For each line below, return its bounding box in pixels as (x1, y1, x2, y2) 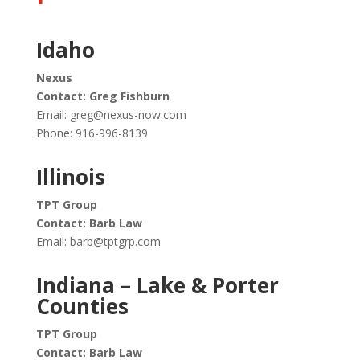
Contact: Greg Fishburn (35, 88, 170, 104)
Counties (35, 292, 129, 321)
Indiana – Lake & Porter (35, 271, 279, 300)
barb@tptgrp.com (69, 234, 161, 249)
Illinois (35, 162, 105, 191)
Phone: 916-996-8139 (35, 125, 148, 141)
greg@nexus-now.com (69, 107, 186, 122)
